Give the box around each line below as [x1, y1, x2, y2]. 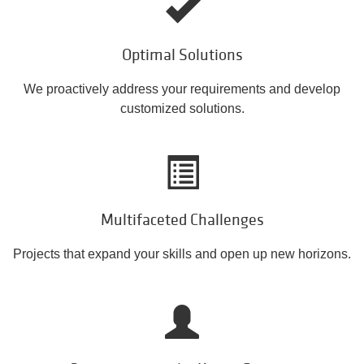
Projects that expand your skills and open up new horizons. [13, 247, 351, 262]
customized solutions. [119, 102, 245, 116]
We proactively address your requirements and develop [24, 82, 340, 97]
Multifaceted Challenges [100, 211, 264, 229]
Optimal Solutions [121, 46, 243, 64]
